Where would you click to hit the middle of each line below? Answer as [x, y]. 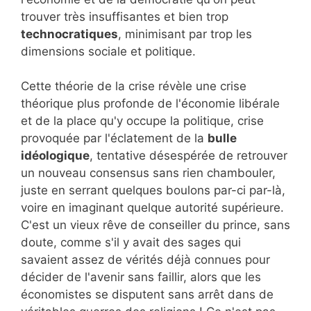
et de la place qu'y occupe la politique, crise [142, 121]
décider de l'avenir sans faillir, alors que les [141, 277]
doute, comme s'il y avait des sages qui [131, 243]
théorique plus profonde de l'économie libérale [150, 104]
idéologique [55, 156]
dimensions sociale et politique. [108, 51]
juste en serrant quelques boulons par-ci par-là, [153, 191]
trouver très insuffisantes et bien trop [125, 16]
